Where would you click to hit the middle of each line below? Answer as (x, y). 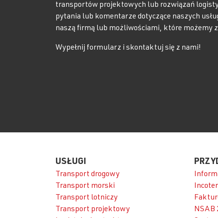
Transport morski (85, 186)
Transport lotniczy (87, 198)
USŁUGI (71, 162)
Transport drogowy (88, 175)
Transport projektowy (93, 210)
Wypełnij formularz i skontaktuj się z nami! (128, 48)
